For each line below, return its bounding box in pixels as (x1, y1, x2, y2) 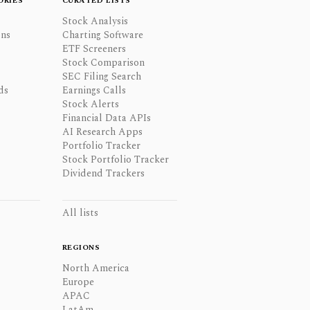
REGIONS (62, 241, 100, 253)
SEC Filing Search (62, 69, 141, 84)
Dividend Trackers (62, 166, 145, 181)
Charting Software (62, 28, 143, 42)
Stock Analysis (62, 14, 128, 28)
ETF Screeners (62, 42, 126, 56)
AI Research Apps (62, 125, 143, 139)
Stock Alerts (62, 97, 119, 111)
